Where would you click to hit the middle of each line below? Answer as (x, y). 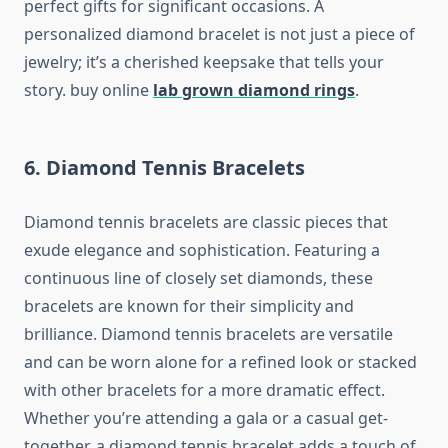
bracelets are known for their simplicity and (189, 306)
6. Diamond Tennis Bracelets (164, 168)
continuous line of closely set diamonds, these (198, 278)
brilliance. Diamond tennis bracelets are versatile (208, 334)
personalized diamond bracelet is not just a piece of (219, 34)
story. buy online (88, 90)
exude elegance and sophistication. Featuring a (202, 250)
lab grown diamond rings (254, 90)
